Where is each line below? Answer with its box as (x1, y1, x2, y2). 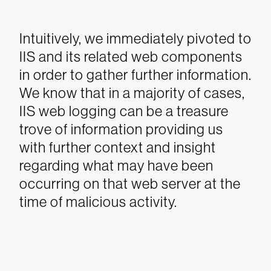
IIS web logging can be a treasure (19, 103, 229, 119)
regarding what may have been (19, 157, 214, 174)
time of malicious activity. (19, 194, 177, 210)
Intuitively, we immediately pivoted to (19, 30, 252, 47)
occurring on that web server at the (19, 175, 241, 192)
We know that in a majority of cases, (19, 85, 245, 101)
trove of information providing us (19, 121, 223, 137)
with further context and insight (19, 139, 216, 155)
